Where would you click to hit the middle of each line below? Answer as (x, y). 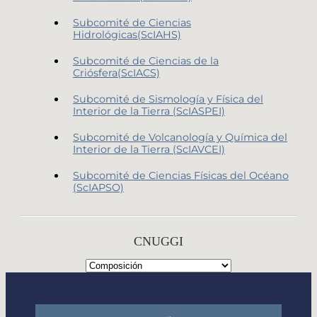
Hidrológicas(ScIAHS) (127, 34)
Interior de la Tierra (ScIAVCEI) (149, 149)
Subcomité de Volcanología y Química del (180, 137)
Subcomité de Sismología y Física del (168, 99)
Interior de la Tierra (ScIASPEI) (149, 111)
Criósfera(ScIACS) (116, 73)
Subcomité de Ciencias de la (146, 60)
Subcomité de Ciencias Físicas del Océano (181, 175)
